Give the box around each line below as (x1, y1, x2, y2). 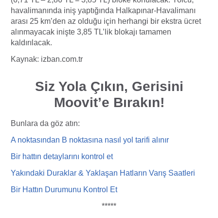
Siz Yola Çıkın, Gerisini (35, 79, 183, 94)
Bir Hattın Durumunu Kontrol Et (11, 185, 117, 194)
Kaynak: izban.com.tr (11, 55, 83, 64)
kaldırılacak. (11, 38, 52, 47)
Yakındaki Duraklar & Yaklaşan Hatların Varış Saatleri (11, 169, 195, 178)
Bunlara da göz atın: (11, 119, 80, 128)
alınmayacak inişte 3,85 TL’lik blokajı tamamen (11, 28, 171, 36)
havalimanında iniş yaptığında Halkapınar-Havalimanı (11, 6, 196, 15)
